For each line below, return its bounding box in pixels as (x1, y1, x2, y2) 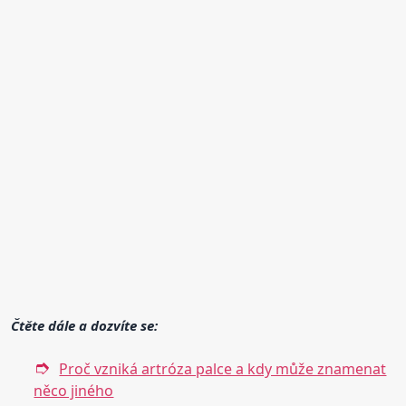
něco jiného (34, 380, 114, 401)
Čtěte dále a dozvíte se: (11, 315, 159, 334)
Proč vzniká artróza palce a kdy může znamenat (59, 358, 387, 379)
